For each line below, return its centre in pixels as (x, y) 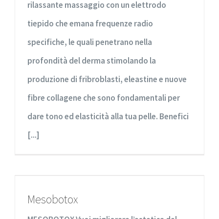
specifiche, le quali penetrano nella (90, 42)
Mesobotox (53, 199)
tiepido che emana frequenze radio (90, 23)
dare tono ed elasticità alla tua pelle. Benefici (108, 116)
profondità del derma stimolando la (92, 60)
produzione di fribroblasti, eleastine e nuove (107, 79)
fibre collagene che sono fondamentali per (104, 98)
